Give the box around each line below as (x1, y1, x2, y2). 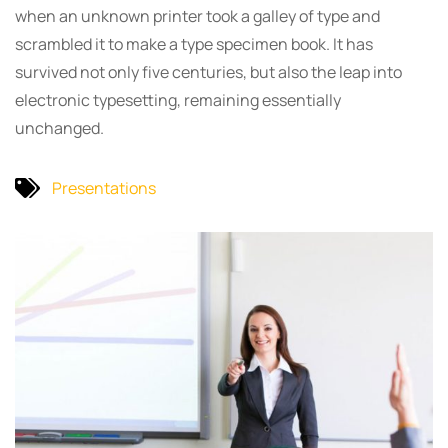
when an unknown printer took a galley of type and (15, 5, 380, 27)
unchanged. (15, 117, 104, 139)
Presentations (52, 176, 156, 199)
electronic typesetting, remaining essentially (15, 89, 341, 111)
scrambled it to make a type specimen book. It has (15, 33, 373, 55)
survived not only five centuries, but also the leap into (15, 61, 402, 83)
